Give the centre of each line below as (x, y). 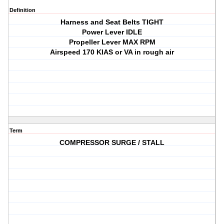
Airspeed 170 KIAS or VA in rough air (112, 52)
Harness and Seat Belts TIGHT (112, 22)
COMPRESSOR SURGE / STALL (112, 143)
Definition (22, 10)
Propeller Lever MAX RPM (112, 42)
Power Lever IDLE (112, 32)
